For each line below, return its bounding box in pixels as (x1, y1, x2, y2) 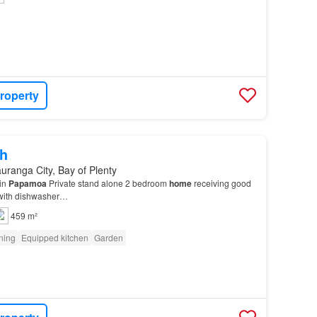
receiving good (191, 176, 251, 189)
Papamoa (8, 176, 47, 190)
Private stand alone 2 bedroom (46, 176, 169, 189)
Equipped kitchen (21, 231, 88, 243)
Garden (93, 231, 123, 243)
